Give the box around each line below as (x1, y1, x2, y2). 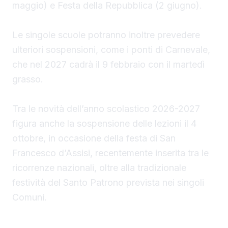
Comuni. (12, 192, 47, 203)
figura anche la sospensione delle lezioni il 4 (12, 118, 196, 129)
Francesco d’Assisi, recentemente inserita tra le (12, 148, 209, 159)
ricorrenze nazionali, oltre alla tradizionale (12, 162, 186, 174)
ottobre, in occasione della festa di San (12, 133, 176, 144)
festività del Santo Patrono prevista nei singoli (12, 177, 204, 188)
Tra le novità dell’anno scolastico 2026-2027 (12, 103, 200, 115)
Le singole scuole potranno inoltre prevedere (12, 30, 200, 41)
